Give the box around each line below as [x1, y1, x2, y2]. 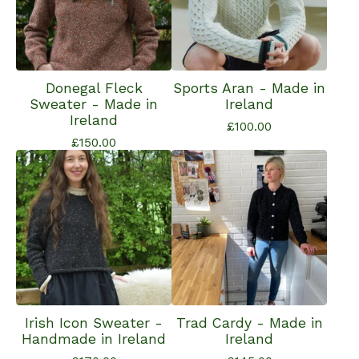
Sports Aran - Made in [173, 80, 325, 96]
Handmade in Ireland [22, 331, 166, 347]
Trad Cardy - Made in [175, 315, 323, 331]
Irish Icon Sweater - [25, 315, 163, 331]
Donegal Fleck [45, 80, 143, 96]
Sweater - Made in [30, 96, 158, 112]
